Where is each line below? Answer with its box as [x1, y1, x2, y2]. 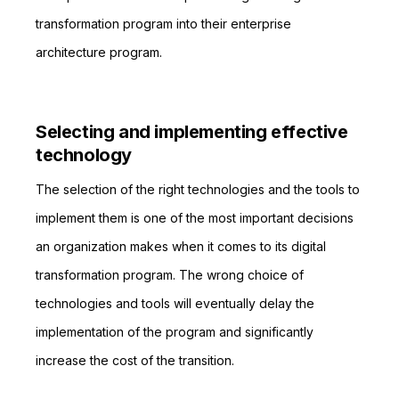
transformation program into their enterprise [36, 16, 291, 31]
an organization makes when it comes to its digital [36, 239, 326, 254]
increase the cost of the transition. [36, 353, 234, 368]
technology [36, 144, 132, 166]
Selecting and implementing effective [36, 121, 348, 142]
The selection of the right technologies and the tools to [36, 182, 360, 197]
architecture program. [36, 45, 162, 60]
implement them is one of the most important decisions [36, 210, 354, 225]
